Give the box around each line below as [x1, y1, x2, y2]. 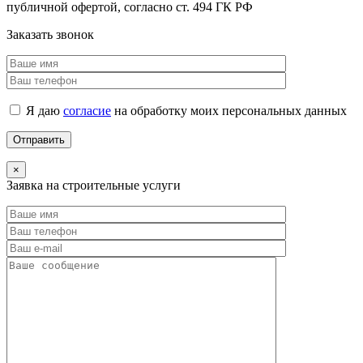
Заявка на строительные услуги [6, 177, 181, 192]
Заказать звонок [6, 27, 94, 41]
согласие [63, 103, 111, 117]
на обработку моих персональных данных [111, 103, 347, 117]
